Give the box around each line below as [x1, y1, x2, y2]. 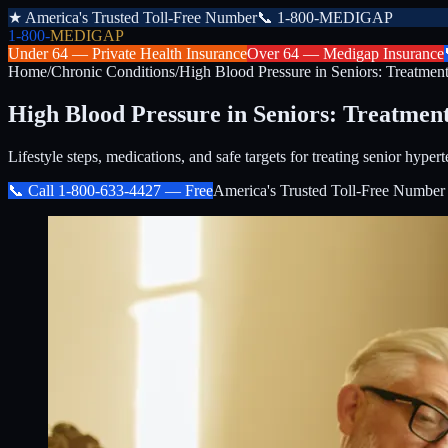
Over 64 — [247, 45, 323, 62]
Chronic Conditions [51, 63, 175, 80]
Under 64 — [8, 45, 92, 62]
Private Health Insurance [92, 45, 247, 62]
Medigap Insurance [323, 45, 444, 62]
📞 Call [8, 181, 58, 199]
